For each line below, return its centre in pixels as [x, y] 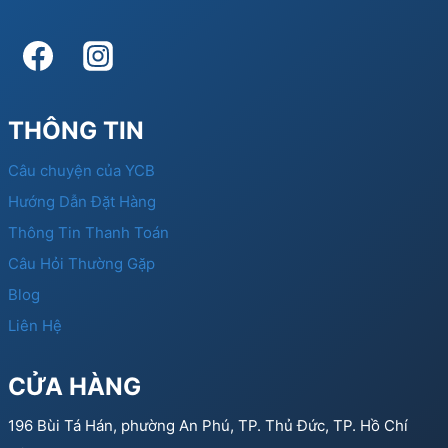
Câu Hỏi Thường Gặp [81, 264]
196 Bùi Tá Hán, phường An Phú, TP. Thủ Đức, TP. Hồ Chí [208, 425]
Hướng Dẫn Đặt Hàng [82, 202]
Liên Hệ [35, 326]
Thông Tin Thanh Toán [88, 233]
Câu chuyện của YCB [81, 171]
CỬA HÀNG [74, 386]
